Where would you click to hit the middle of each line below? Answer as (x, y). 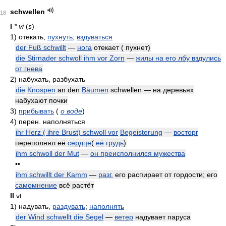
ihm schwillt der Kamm (51, 175)
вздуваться (95, 37)
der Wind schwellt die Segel (60, 217)
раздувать (69, 206)
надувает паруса (162, 217)
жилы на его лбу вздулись (178, 58)
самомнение (36, 185)
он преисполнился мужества (138, 153)
